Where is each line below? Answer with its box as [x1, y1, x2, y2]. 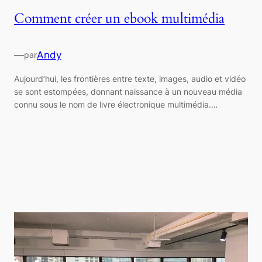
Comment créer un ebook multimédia [14, 9, 225, 27]
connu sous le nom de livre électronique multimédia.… [14, 99, 218, 109]
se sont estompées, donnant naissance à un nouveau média [14, 86, 242, 96]
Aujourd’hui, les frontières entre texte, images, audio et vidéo [14, 73, 246, 84]
